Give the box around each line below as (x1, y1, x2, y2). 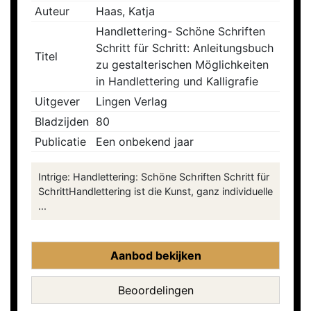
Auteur (35, 4, 69, 19)
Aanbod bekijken (110, 249, 201, 263)
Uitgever (35, 94, 80, 109)
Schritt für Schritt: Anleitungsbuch (96, 41, 274, 56)
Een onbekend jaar (96, 135, 194, 149)
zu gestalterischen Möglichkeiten (96, 58, 269, 72)
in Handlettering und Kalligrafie (96, 74, 258, 89)
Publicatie (35, 135, 86, 149)
